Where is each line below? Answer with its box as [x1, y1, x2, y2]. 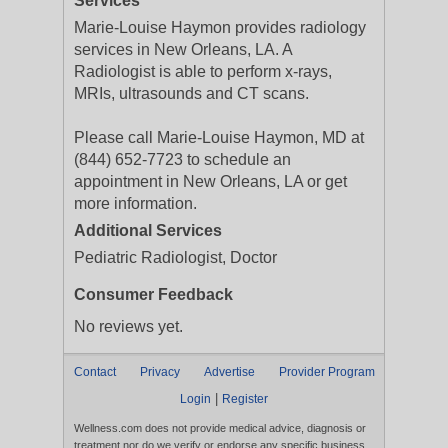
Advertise [204, 365, 255, 379]
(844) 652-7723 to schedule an [74, 151, 291, 168]
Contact [74, 365, 116, 379]
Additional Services [74, 222, 222, 239]
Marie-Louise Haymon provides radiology [74, 19, 366, 36]
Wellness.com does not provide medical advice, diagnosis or [74, 422, 366, 434]
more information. [74, 195, 197, 212]
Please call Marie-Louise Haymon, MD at [74, 129, 364, 146]
